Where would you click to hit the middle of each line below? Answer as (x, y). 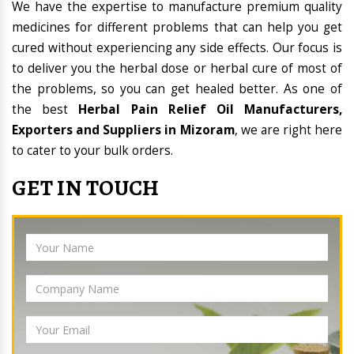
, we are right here (288, 130)
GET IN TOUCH (86, 188)
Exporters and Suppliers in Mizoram (123, 130)
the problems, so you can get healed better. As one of (177, 89)
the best (45, 110)
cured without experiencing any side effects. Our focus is (177, 48)
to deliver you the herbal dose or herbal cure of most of (177, 69)
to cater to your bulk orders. (92, 151)
